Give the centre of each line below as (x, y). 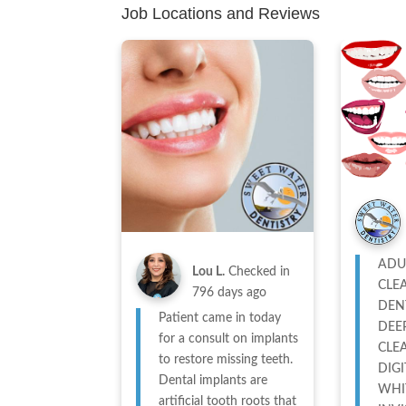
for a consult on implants (229, 338)
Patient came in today (220, 318)
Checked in (260, 271)
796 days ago (230, 292)
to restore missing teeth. (226, 359)
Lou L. (209, 271)
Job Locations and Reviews (221, 14)
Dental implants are (213, 380)
